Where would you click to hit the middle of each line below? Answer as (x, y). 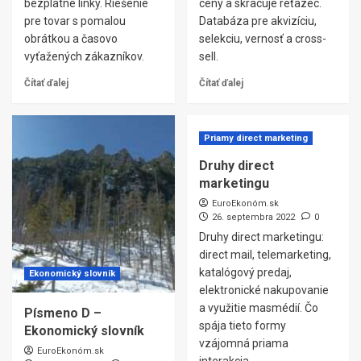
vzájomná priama (243, 343)
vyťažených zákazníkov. (84, 56)
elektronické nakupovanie (263, 290)
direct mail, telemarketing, (265, 255)
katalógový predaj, (245, 272)
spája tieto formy (242, 326)
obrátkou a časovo (71, 39)
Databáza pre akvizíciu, (257, 21)
